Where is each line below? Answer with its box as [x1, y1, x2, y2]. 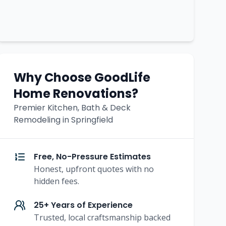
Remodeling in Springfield [13, 114, 113, 126]
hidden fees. [33, 175, 79, 187]
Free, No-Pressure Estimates [33, 150, 151, 162]
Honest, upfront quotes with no [33, 163, 154, 175]
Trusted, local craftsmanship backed [33, 211, 171, 223]
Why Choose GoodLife [13, 69, 150, 86]
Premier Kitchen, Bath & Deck [13, 101, 131, 114]
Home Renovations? [13, 85, 138, 102]
